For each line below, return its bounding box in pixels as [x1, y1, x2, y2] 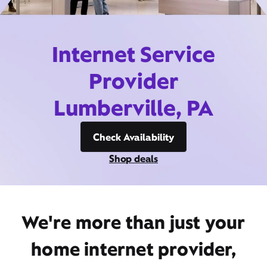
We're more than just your [21, 210, 246, 234]
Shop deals [109, 152, 158, 165]
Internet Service [52, 40, 215, 69]
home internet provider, [31, 237, 236, 261]
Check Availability [93, 131, 174, 144]
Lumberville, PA [53, 94, 214, 122]
